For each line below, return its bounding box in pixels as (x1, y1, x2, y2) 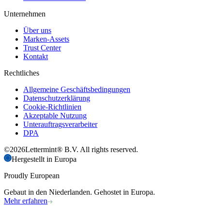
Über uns (23, 26, 51, 35)
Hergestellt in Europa (12, 155, 77, 164)
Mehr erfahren (4, 197, 47, 205)
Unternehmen (4, 10, 46, 18)
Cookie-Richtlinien (23, 103, 81, 111)
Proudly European (4, 171, 60, 180)
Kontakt (23, 52, 48, 61)
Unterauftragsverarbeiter (23, 120, 97, 129)
